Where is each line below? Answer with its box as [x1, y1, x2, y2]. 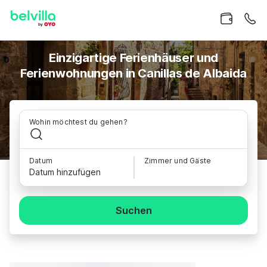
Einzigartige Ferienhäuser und [49, 51, 218, 65]
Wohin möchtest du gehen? [29, 117, 128, 126]
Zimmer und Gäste [144, 156, 212, 165]
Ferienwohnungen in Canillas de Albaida [20, 66, 247, 80]
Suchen [115, 204, 152, 216]
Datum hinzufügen [29, 167, 101, 177]
